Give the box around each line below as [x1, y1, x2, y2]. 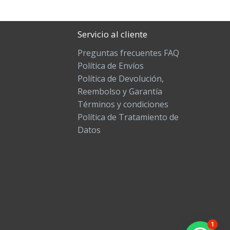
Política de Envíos [78, 60, 144, 72]
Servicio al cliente [78, 28, 147, 41]
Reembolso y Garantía [78, 86, 162, 98]
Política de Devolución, [78, 73, 164, 85]
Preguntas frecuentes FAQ [78, 47, 179, 59]
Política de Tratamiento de [78, 111, 179, 123]
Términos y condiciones [78, 99, 168, 110]
